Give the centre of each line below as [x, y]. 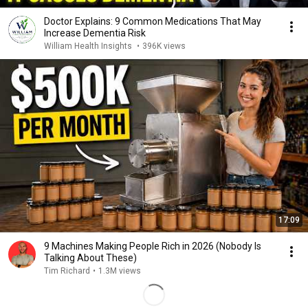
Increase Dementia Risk [95, 33]
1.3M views [120, 271]
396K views [164, 46]
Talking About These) [90, 258]
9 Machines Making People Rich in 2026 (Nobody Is [153, 246]
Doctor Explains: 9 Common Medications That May [153, 21]
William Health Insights [89, 46]
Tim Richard [67, 271]
